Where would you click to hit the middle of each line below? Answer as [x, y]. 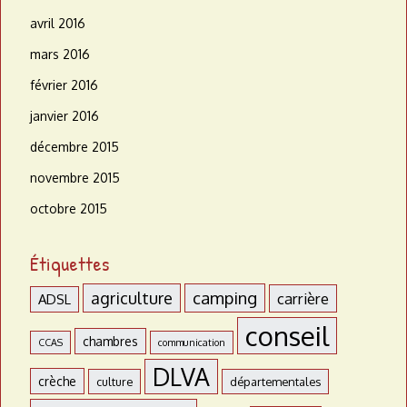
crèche [57, 382]
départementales [275, 382]
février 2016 [64, 85]
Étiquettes [69, 264]
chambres [110, 342]
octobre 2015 [69, 209]
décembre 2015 [74, 147]
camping [225, 298]
